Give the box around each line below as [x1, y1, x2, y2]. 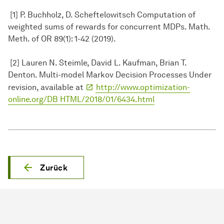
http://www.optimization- [96, 82, 190, 92]
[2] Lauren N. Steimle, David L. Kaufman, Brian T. [8, 58, 186, 68]
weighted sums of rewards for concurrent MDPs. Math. [8, 22, 210, 32]
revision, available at [8, 82, 85, 92]
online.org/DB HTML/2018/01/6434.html [8, 94, 154, 104]
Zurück [40, 163, 67, 173]
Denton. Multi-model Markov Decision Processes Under [8, 70, 211, 80]
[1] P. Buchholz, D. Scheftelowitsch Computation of [8, 10, 195, 20]
